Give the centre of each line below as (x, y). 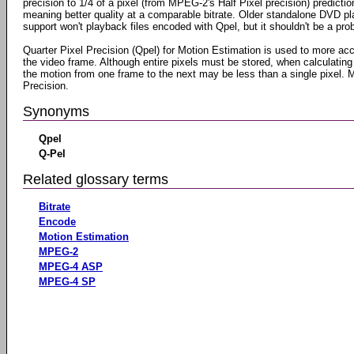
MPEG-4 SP (67, 281)
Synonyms (56, 111)
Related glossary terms (96, 179)
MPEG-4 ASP (71, 266)
